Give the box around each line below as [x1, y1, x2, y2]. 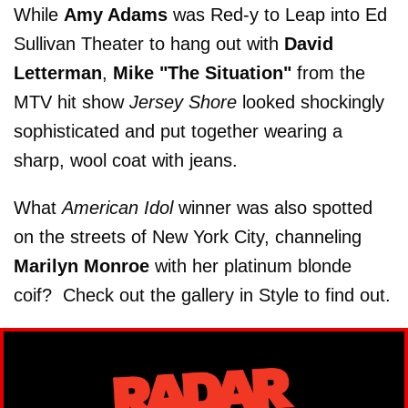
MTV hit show [14, 92, 129, 112]
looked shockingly [242, 92, 384, 112]
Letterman [14, 63, 102, 83]
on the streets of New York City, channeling [14, 227, 362, 247]
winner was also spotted [178, 198, 372, 218]
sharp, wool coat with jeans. [14, 150, 238, 170]
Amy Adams [64, 5, 173, 25]
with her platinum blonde [149, 256, 352, 276]
